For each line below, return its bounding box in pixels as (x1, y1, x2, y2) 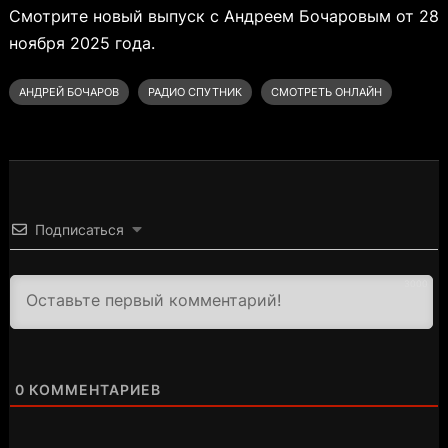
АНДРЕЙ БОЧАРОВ (18, 84, 119, 99)
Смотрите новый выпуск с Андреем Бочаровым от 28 (8, 5, 439, 26)
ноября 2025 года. (8, 32, 155, 53)
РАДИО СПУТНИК (147, 84, 242, 99)
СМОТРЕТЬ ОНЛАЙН (270, 84, 382, 99)
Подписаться (34, 220, 124, 238)
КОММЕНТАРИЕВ (24, 380, 161, 398)
